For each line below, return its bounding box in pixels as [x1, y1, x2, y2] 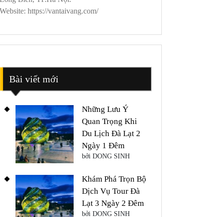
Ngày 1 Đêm [82, 141, 124, 151]
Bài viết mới [9, 74, 59, 85]
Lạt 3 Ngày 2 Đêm [82, 199, 144, 208]
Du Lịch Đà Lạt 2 [82, 129, 140, 139]
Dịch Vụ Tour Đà [82, 186, 140, 196]
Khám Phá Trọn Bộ [82, 174, 146, 184]
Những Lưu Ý [82, 105, 128, 114]
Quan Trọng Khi [82, 117, 137, 126]
